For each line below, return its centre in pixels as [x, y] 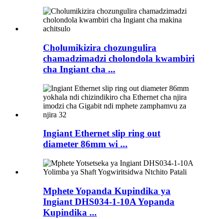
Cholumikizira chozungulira [100, 47]
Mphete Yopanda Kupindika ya [107, 191]
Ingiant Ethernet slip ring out [102, 133]
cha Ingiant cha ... [79, 69]
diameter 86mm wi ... [85, 144]
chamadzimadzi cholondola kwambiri [119, 58]
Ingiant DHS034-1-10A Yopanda [109, 201]
